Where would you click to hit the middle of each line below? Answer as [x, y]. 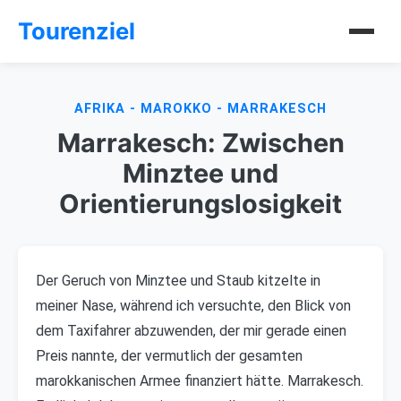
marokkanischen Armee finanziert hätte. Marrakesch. [200, 381]
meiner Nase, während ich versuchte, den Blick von [193, 306]
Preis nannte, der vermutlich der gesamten [169, 356]
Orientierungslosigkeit [200, 204]
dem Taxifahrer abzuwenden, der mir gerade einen [191, 331]
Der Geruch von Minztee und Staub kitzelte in [178, 281]
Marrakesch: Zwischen [200, 143]
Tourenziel [77, 31]
